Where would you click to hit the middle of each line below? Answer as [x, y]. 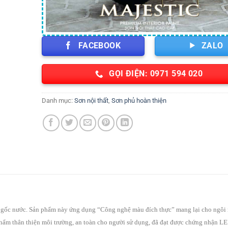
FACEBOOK [99, 46]
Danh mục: [58, 100]
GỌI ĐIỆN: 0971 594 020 [156, 74]
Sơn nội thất [92, 100]
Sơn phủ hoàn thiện [139, 100]
